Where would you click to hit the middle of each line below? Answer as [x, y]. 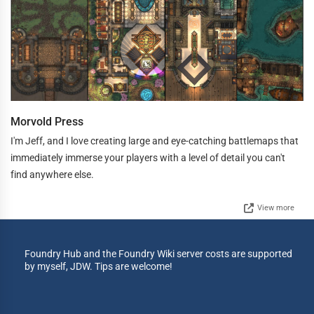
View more [276, 207]
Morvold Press [47, 121]
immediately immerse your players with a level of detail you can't [148, 157]
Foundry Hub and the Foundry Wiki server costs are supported [158, 253]
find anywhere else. [52, 174]
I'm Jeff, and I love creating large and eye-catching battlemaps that [155, 141]
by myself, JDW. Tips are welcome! [98, 266]
